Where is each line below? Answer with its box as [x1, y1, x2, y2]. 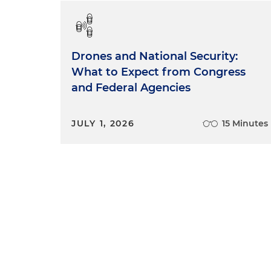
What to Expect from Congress [71, 65, 246, 79]
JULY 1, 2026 [71, 118, 135, 129]
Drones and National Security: [71, 50, 238, 63]
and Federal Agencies [71, 81, 191, 94]
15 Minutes [222, 118, 269, 129]
